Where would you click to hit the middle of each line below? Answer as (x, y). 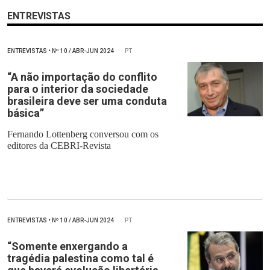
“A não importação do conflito (82, 77)
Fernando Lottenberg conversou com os (83, 134)
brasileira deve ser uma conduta (87, 101)
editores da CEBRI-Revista (59, 146)
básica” (26, 113)
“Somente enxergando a (67, 246)
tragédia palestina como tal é (80, 259)
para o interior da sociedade (78, 89)
